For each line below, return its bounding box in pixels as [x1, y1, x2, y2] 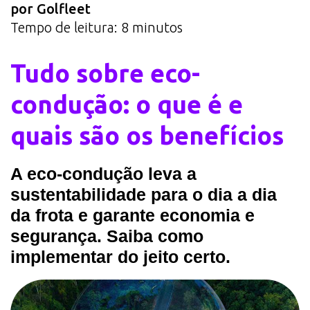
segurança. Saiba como [10, 226, 203, 246]
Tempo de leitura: [10, 19, 118, 35]
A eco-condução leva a [10, 163, 197, 183]
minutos [132, 19, 183, 35]
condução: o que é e [10, 89, 243, 118]
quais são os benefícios [10, 120, 284, 149]
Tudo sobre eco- [10, 58, 200, 87]
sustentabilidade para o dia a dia [10, 184, 277, 204]
